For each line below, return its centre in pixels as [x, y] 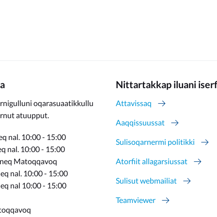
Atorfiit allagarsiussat [152, 161]
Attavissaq [134, 103]
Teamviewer [136, 200]
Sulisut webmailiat [146, 180]
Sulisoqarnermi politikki [155, 142]
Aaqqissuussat [140, 122]
